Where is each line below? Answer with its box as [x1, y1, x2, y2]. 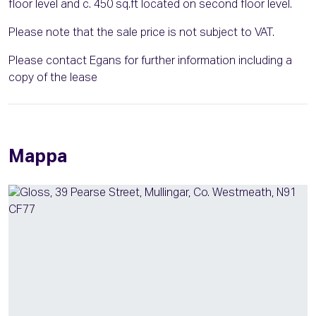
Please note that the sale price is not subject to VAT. [8, 28, 274, 39]
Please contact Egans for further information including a [8, 56, 292, 68]
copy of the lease [8, 73, 97, 85]
